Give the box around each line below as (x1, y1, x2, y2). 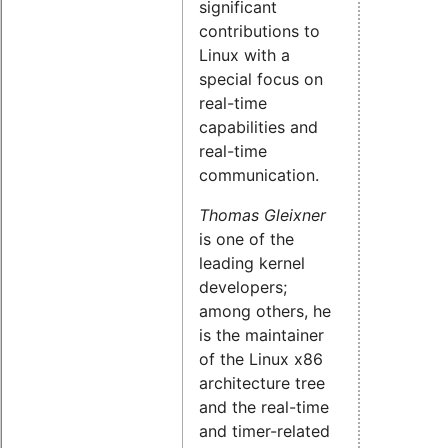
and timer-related (199, 421, 330, 442)
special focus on (199, 69, 323, 90)
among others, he (199, 301, 331, 322)
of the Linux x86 (199, 349, 323, 370)
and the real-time (199, 397, 329, 418)
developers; (199, 277, 287, 298)
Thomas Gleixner (199, 205, 326, 226)
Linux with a (199, 45, 290, 66)
